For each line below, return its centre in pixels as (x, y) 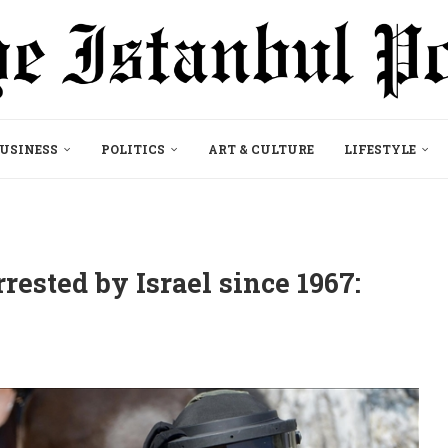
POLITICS (133, 148)
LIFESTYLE (380, 148)
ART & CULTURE (261, 148)
